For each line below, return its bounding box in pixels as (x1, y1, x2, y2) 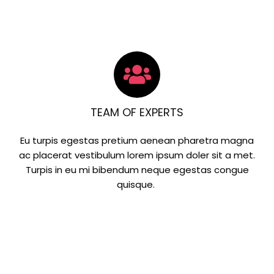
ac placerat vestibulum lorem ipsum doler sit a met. (19, 149, 255, 162)
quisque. (117, 178, 157, 191)
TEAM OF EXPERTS (91, 105, 183, 120)
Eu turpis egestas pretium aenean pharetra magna (20, 134, 254, 147)
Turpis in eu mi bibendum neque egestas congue (25, 163, 249, 177)
